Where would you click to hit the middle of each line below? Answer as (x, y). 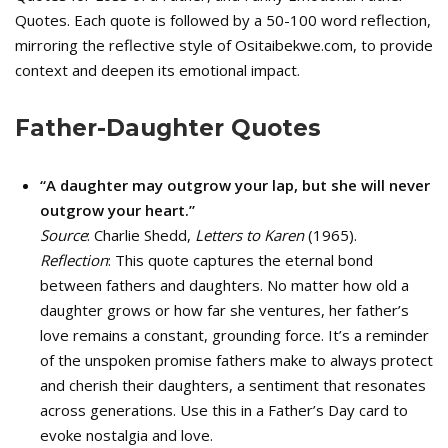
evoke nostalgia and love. (126, 435)
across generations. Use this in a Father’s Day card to (224, 410)
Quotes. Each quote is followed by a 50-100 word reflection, (223, 20)
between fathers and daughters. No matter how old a (224, 285)
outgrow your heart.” (117, 210)
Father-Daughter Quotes (168, 128)
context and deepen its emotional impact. (157, 70)
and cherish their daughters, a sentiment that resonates (233, 385)
